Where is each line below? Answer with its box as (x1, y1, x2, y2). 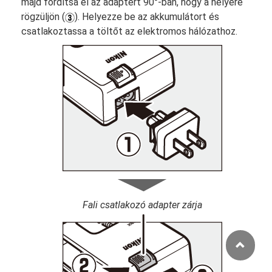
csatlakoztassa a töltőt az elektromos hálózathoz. (21, 25, 237, 37)
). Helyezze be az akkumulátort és (75, 11, 219, 22)
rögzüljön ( (21, 11, 65, 22)
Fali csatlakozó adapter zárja (82, 199, 202, 211)
